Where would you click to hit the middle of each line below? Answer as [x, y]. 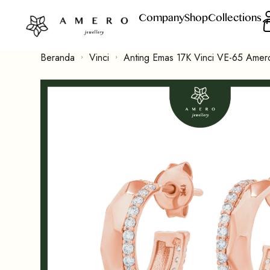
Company [161, 17]
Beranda [58, 57]
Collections [234, 17]
